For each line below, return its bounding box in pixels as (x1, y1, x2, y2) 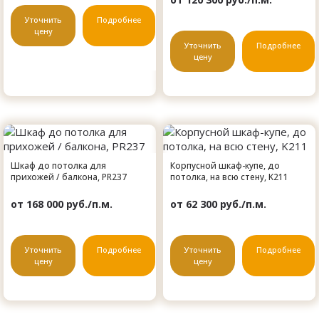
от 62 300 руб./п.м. (170, 197, 266, 211)
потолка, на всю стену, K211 (170, 171, 288, 184)
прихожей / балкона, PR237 (11, 171, 127, 184)
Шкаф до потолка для (11, 159, 106, 172)
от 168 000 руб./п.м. (11, 197, 113, 211)
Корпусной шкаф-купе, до (170, 159, 280, 172)
